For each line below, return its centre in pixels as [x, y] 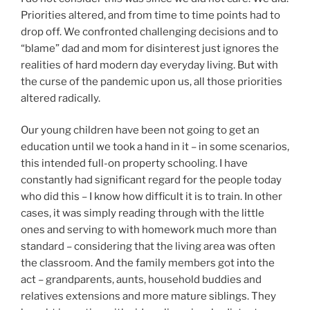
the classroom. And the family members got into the [148, 263]
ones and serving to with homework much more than [149, 230]
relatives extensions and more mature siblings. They [148, 297]
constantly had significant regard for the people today [151, 180]
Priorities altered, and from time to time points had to [151, 15]
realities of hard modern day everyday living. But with [149, 65]
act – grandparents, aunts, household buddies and [141, 280]
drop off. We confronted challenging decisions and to [149, 31]
